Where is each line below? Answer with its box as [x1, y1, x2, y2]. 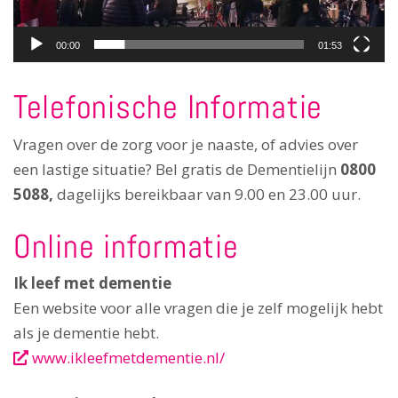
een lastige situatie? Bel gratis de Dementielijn [13, 158, 340, 179]
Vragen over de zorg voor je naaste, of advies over [13, 133, 358, 155]
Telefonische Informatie [13, 85, 323, 129]
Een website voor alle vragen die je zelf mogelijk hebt [13, 298, 383, 319]
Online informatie [13, 224, 239, 267]
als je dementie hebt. [13, 322, 159, 344]
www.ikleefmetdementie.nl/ [28, 347, 225, 369]
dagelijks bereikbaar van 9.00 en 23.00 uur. [57, 183, 361, 204]
